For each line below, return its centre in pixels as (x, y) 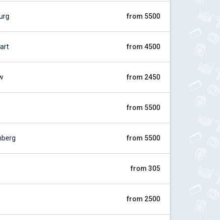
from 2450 (143, 77)
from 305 (145, 168)
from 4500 (143, 47)
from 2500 (143, 199)
